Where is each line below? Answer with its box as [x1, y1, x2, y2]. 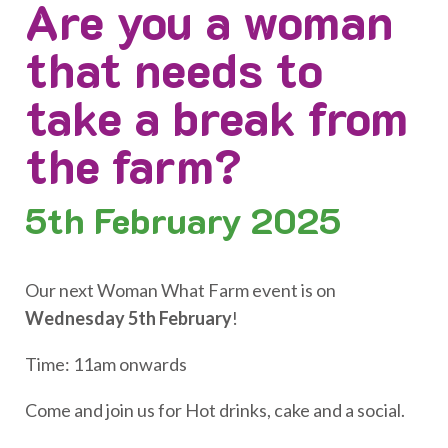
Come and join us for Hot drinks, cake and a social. [25, 399, 405, 422]
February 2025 [94, 195, 341, 243]
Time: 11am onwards [25, 353, 187, 376]
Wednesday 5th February [25, 307, 232, 330]
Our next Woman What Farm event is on [25, 279, 336, 302]
